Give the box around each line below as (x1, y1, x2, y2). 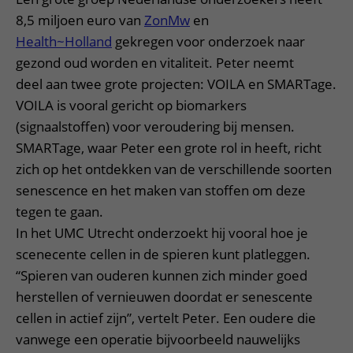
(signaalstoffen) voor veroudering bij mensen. (16, 117, 295, 136)
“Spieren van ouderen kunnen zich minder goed (16, 266, 307, 284)
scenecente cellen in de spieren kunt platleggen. (16, 245, 310, 263)
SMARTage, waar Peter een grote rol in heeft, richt (16, 139, 321, 157)
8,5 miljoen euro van (16, 11, 144, 29)
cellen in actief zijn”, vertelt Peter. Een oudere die (16, 309, 316, 327)
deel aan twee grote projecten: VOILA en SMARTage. (16, 75, 336, 93)
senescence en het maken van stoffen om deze (16, 181, 306, 199)
